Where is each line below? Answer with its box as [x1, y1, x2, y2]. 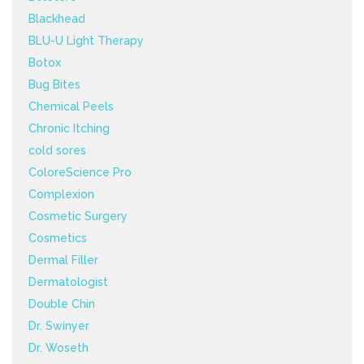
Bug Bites [28, 78, 80, 92]
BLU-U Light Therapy [28, 34, 144, 48]
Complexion [28, 188, 94, 201]
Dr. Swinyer [28, 319, 89, 333]
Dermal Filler [28, 253, 98, 267]
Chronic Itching [28, 122, 110, 136]
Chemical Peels [28, 100, 114, 114]
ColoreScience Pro [28, 166, 132, 180]
